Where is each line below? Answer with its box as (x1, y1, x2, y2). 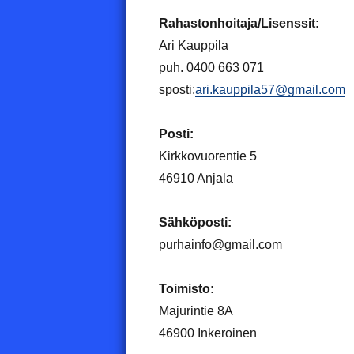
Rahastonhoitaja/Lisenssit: (158, 16, 319, 30)
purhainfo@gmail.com (158, 237, 282, 251)
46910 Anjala (158, 171, 233, 185)
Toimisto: (158, 281, 214, 296)
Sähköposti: (158, 215, 232, 229)
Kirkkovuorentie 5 (158, 149, 257, 163)
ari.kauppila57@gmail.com (194, 82, 345, 96)
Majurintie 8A (158, 303, 233, 318)
